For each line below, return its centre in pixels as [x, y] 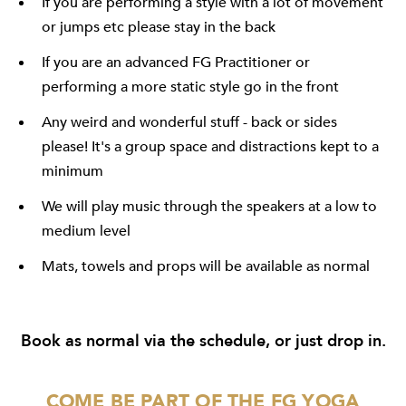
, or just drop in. [325, 341]
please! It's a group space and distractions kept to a [210, 146]
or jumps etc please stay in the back [159, 27]
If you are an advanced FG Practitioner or [176, 62]
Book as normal [82, 341]
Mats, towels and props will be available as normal [206, 266]
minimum [72, 171]
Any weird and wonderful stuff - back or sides [189, 122]
